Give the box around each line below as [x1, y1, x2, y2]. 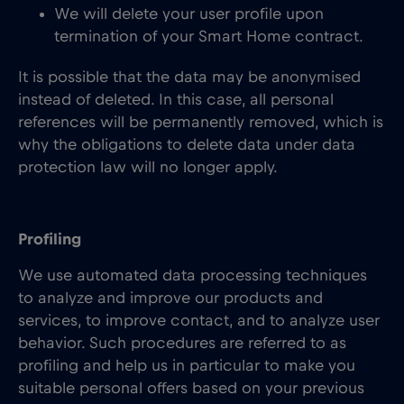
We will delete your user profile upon [54, 6, 324, 23]
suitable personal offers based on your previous [18, 381, 364, 397]
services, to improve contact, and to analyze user [18, 313, 380, 329]
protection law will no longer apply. [18, 160, 278, 176]
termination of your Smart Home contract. [54, 29, 363, 45]
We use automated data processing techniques [18, 268, 367, 284]
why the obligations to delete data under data [18, 137, 355, 153]
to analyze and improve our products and [18, 290, 323, 307]
